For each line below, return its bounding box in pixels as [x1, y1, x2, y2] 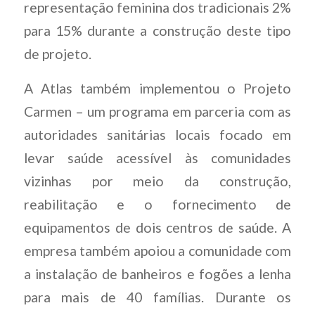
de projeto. [23, 45, 91, 62]
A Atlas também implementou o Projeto [23, 80, 292, 97]
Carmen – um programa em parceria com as [23, 103, 292, 120]
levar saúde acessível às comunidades [23, 150, 292, 167]
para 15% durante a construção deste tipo [23, 22, 292, 39]
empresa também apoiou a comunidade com [23, 243, 292, 259]
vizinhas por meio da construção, [23, 173, 292, 190]
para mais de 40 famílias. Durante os [23, 289, 292, 306]
